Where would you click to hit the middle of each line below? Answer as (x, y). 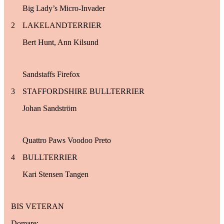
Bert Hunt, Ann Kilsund (60, 42)
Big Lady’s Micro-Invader (64, 8)
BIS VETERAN (37, 206)
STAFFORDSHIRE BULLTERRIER (83, 91)
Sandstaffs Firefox (51, 74)
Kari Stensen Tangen (55, 174)
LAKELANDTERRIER (62, 25)
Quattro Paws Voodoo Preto (67, 140)
